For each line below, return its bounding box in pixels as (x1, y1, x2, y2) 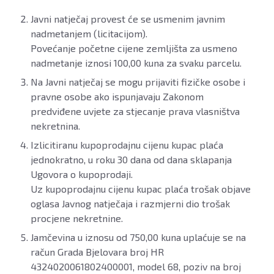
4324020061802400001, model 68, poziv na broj (31, 261, 241, 273)
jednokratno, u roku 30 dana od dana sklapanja (31, 154, 232, 166)
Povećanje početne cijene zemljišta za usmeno (31, 42, 237, 54)
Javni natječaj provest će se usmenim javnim (31, 13, 225, 25)
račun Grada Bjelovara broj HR (31, 246, 164, 258)
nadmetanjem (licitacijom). (31, 28, 147, 40)
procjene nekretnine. (31, 212, 123, 224)
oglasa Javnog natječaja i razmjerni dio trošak (31, 198, 230, 210)
